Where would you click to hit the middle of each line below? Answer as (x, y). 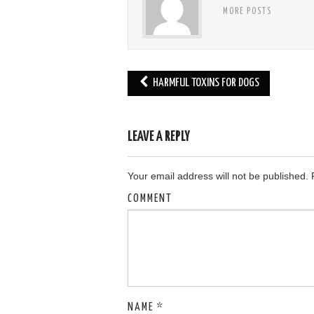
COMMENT (150, 199)
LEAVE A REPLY (159, 137)
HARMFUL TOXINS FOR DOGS (205, 83)
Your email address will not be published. (218, 176)
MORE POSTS (247, 12)
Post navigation (172, 104)
